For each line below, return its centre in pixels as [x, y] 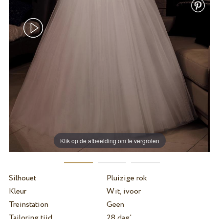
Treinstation [28, 205]
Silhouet [22, 178]
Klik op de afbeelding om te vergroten [109, 140]
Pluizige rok [127, 178]
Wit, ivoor [123, 192]
